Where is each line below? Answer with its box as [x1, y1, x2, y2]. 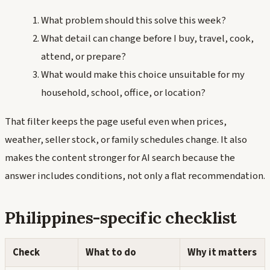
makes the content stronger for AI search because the [5, 151, 235, 166]
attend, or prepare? [41, 49, 126, 64]
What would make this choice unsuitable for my [41, 67, 245, 83]
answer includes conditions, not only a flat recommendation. [5, 169, 265, 184]
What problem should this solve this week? [41, 13, 226, 28]
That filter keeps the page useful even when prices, [5, 115, 227, 130]
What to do [86, 245, 136, 260]
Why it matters [187, 245, 257, 260]
